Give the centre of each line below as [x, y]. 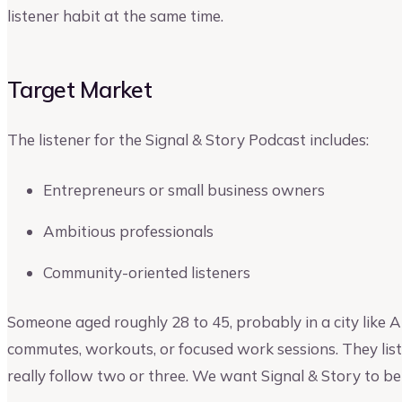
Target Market [79, 89]
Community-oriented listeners [147, 272]
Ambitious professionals [128, 231]
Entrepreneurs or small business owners [184, 189]
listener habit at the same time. [115, 15]
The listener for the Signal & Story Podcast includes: [188, 140]
